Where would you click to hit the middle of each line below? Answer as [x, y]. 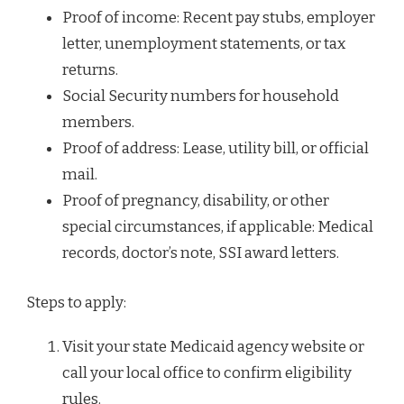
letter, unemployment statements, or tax [204, 44]
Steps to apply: [76, 302]
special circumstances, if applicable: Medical [218, 227]
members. [98, 123]
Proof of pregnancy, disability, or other [196, 201]
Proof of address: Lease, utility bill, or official [216, 149]
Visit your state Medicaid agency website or [213, 346]
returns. [90, 70]
